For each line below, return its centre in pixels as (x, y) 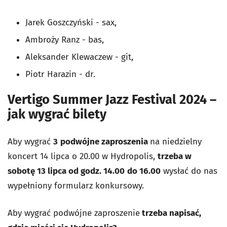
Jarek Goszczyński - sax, (71, 23)
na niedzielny (176, 142)
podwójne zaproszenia (105, 142)
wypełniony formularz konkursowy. (76, 186)
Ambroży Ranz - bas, (65, 40)
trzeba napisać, (171, 213)
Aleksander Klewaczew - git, (79, 57)
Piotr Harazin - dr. (60, 74)
